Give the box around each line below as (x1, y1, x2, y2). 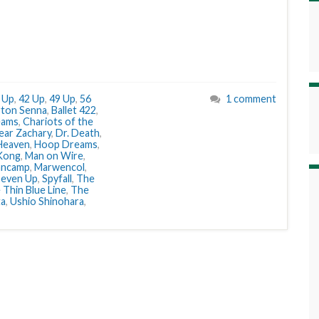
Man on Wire (25, 150, 83, 162)
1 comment (226, 93, 276, 105)
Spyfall (42, 172, 72, 184)
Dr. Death (56, 127, 100, 139)
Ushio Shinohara (10, 195, 84, 207)
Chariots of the (23, 115, 93, 127)
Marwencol (34, 161, 85, 173)
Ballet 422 (51, 104, 96, 116)
